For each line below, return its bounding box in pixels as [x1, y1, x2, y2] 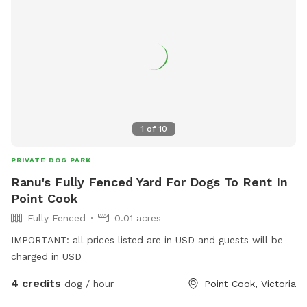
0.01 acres [114, 212, 161, 223]
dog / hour [61, 278, 114, 289]
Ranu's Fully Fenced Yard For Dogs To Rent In [11, 174, 288, 189]
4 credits [11, 276, 61, 290]
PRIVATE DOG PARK [11, 156, 91, 164]
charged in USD [11, 250, 82, 262]
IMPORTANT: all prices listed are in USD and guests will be [11, 234, 283, 245]
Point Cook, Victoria [204, 278, 296, 289]
